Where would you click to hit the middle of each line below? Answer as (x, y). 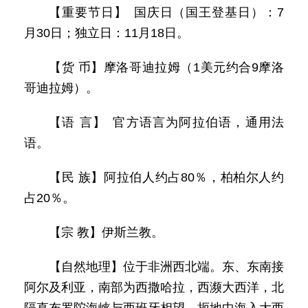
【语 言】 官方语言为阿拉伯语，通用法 (166, 122)
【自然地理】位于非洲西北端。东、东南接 (166, 267)
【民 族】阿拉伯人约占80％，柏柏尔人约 (166, 177)
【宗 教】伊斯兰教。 (106, 232)
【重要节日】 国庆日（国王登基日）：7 (166, 12)
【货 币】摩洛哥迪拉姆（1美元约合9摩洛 (166, 67)
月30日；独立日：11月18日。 (107, 33)
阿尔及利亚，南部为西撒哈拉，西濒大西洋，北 (154, 287)
